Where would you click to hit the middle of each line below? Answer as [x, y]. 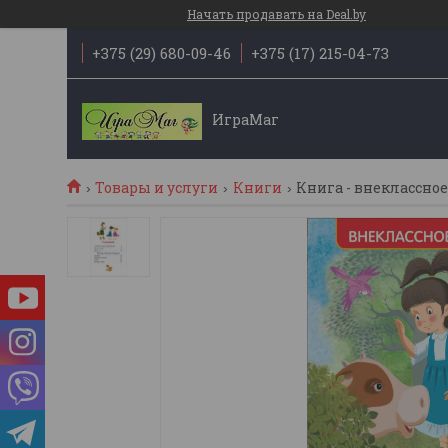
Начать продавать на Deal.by [276, 14]
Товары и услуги [157, 187]
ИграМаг [245, 119]
